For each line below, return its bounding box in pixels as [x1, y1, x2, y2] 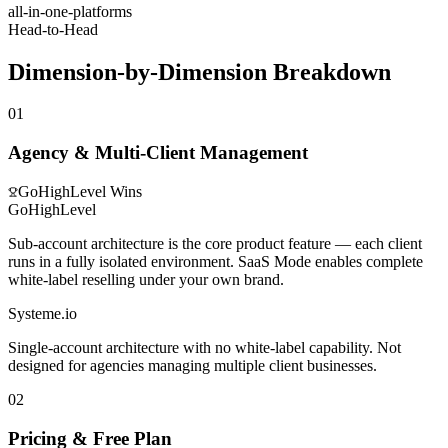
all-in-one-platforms [8, 2, 132, 20]
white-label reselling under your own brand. [8, 270, 284, 288]
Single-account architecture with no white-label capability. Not [8, 338, 401, 356]
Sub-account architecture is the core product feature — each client [8, 234, 422, 252]
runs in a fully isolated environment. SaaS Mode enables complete [8, 252, 423, 270]
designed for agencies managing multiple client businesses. [8, 356, 377, 374]
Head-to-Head [8, 20, 98, 38]
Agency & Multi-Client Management [8, 142, 308, 164]
